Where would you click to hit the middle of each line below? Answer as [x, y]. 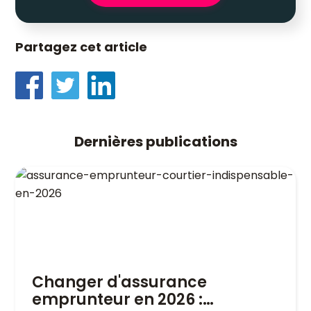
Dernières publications [155, 142]
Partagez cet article [81, 47]
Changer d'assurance [119, 282]
